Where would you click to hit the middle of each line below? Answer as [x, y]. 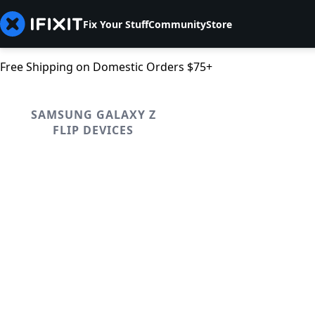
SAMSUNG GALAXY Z [93, 115]
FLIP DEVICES [93, 130]
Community [177, 24]
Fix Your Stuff [116, 24]
